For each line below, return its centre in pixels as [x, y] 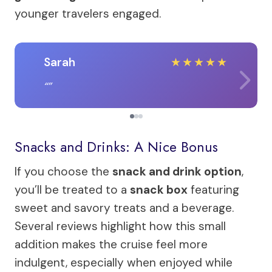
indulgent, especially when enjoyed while [124, 262]
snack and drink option [177, 171]
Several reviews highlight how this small [120, 226]
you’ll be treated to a [72, 189]
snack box [159, 189]
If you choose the [63, 171]
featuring [213, 189]
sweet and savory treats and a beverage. [124, 208]
